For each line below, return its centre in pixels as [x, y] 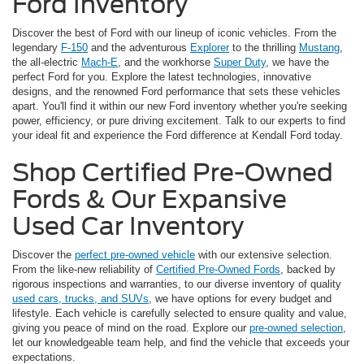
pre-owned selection [296, 328]
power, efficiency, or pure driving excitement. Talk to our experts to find [179, 121]
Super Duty [240, 63]
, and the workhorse [166, 63]
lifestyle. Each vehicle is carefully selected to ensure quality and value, [180, 314]
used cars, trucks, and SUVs [80, 299]
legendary [37, 48]
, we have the [297, 63]
